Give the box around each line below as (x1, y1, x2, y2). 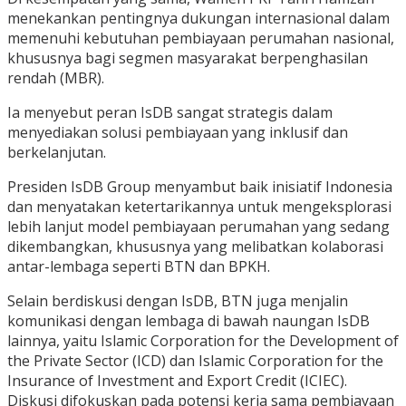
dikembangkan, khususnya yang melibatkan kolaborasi (7, 237, 383, 257)
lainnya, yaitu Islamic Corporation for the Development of (7, 331, 399, 352)
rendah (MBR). (7, 68, 104, 89)
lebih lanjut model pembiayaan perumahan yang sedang (7, 217, 390, 237)
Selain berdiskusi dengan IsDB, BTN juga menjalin (7, 291, 348, 312)
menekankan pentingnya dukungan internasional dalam (7, 8, 390, 29)
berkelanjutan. (7, 142, 106, 163)
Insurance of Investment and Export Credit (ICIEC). (7, 371, 347, 391)
